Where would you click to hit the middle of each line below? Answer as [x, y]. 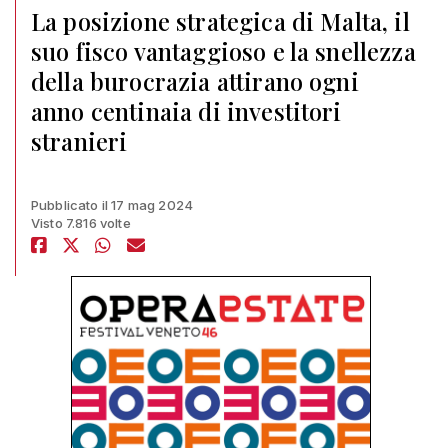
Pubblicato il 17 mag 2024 [112, 205]
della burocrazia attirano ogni [195, 81]
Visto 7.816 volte [81, 223]
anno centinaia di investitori [186, 111]
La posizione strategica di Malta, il [220, 21]
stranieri [79, 141]
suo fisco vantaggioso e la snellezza [223, 51]
